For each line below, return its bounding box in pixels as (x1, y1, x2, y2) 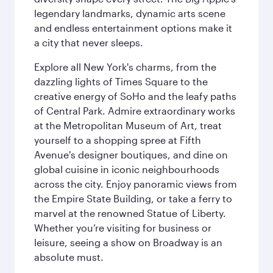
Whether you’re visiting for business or (34, 222, 211, 233)
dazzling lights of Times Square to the (34, 76, 208, 87)
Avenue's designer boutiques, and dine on (34, 149, 228, 160)
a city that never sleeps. (34, 37, 143, 48)
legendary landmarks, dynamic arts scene (34, 7, 225, 19)
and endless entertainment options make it (34, 22, 232, 34)
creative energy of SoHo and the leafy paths (34, 90, 236, 102)
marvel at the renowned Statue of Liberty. (34, 207, 226, 219)
